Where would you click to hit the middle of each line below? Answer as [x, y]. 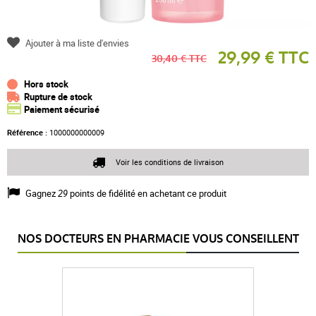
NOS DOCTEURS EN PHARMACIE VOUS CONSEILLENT [158, 238]
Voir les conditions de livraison [170, 162]
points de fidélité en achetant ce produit [147, 193]
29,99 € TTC [263, 57]
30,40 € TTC [179, 59]
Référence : [27, 132]
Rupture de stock [58, 96]
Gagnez [42, 193]
